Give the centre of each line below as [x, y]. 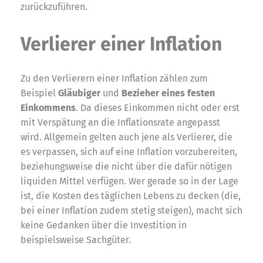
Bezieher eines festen [168, 93]
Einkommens [48, 107]
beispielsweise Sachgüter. [76, 240]
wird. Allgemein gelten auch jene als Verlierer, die [127, 137]
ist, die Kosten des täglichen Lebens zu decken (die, [131, 195]
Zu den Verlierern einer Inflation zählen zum [114, 78]
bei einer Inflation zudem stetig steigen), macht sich [131, 210]
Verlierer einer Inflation [121, 44]
